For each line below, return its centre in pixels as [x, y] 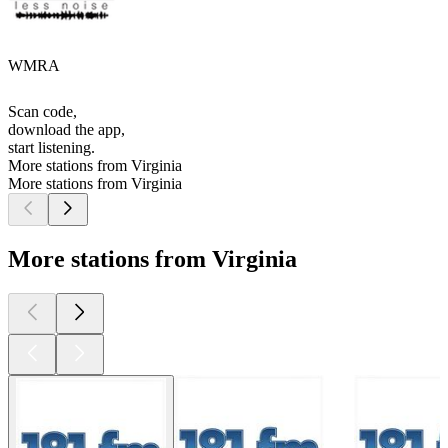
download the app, [66, 130]
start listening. [51, 148]
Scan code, [42, 112]
